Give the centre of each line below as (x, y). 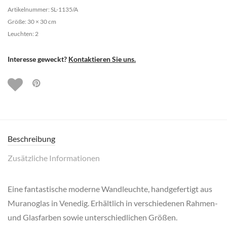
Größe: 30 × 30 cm (32, 21)
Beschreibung (31, 138)
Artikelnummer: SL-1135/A (43, 9)
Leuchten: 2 (23, 33)
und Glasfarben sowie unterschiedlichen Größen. (92, 217)
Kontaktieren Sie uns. (102, 59)
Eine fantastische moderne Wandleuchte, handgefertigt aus (110, 188)
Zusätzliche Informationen (54, 158)
